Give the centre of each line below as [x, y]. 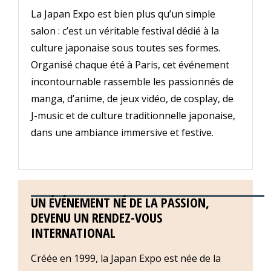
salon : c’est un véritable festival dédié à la [125, 31]
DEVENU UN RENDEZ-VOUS [96, 217]
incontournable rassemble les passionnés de [132, 82]
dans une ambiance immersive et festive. [122, 133]
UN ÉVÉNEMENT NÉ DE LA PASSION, [120, 202]
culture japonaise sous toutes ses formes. [126, 48]
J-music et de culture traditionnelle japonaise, [133, 116]
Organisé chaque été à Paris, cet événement [130, 65]
